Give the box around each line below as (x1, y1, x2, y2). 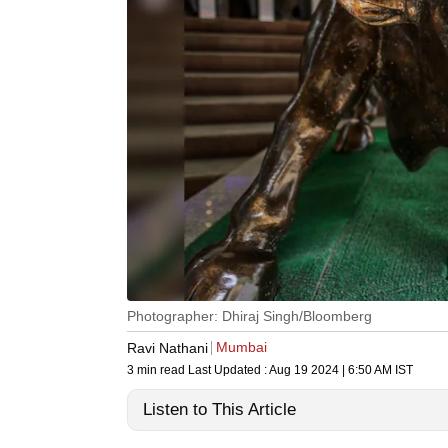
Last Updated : (188, 363, 269, 378)
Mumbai (216, 339, 267, 356)
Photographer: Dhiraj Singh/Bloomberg (127, 308, 372, 325)
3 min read (127, 363, 188, 378)
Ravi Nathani (127, 339, 208, 356)
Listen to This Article (143, 400, 296, 420)
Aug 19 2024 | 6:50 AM (269, 363, 392, 378)
